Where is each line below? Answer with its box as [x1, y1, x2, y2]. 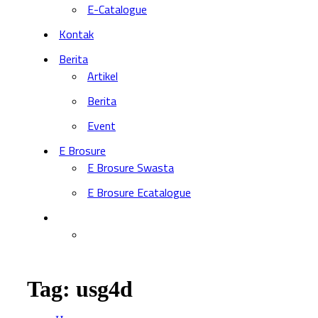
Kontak [59, 26, 94, 43]
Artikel [87, 67, 118, 84]
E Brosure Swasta [87, 159, 174, 176]
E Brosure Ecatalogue [87, 184, 191, 201]
